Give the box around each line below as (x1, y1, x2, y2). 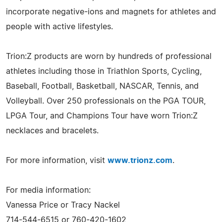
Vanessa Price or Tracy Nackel (6, 201, 120, 209)
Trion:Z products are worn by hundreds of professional (6, 52, 212, 60)
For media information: (6, 186, 91, 194)
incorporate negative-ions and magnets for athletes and (6, 7, 216, 16)
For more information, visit (6, 156, 108, 165)
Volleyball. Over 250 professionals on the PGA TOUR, (6, 97, 206, 105)
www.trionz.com (108, 156, 172, 165)
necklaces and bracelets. (6, 126, 99, 135)
